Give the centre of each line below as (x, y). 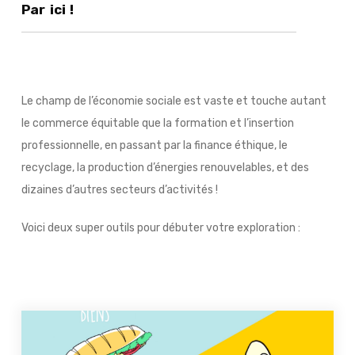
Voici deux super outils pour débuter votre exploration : (160, 227)
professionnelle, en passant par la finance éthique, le (154, 145)
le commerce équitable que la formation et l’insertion (157, 123)
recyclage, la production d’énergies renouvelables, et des (165, 167)
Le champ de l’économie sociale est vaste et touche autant (174, 101)
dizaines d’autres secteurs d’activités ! (119, 189)
